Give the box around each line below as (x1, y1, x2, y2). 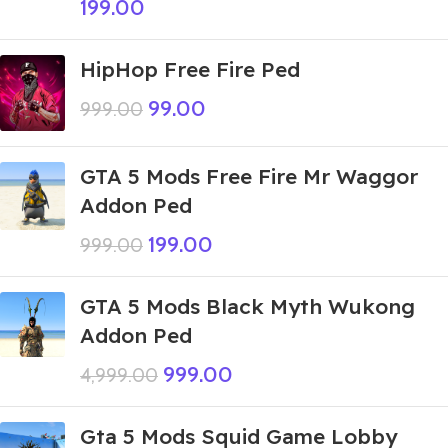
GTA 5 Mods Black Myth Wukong (80, 293, 415, 320)
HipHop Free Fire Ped (80, 56, 300, 82)
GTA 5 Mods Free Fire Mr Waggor (80, 163, 418, 190)
